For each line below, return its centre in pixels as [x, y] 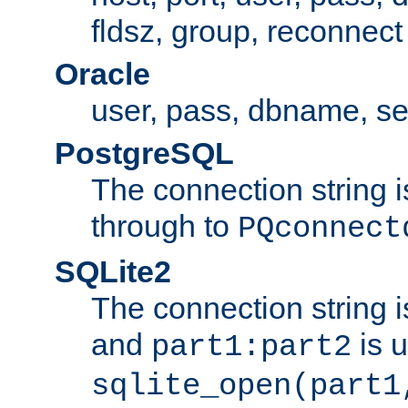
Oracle [102, 73]
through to [164, 225]
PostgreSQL [144, 153]
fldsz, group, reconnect [247, 31]
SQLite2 [113, 271]
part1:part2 [251, 347]
